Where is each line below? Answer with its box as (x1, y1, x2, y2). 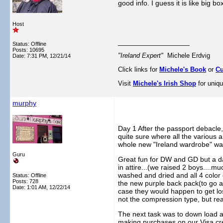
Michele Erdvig (167, 52, 210, 59)
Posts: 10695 (12, 47, 44, 53)
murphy (12, 99, 36, 107)
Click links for (118, 66, 159, 73)
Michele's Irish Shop (133, 80, 196, 87)
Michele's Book (159, 66, 206, 73)
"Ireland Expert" (118, 52, 167, 59)
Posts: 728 (12, 178, 38, 184)
